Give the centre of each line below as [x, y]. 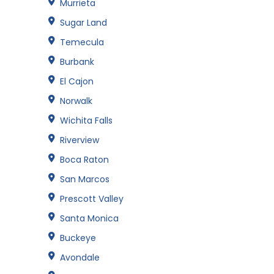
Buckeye [78, 238]
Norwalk [76, 101]
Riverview [80, 140]
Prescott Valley [92, 198]
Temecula [82, 42]
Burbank [77, 61]
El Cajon [77, 81]
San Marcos [85, 179]
